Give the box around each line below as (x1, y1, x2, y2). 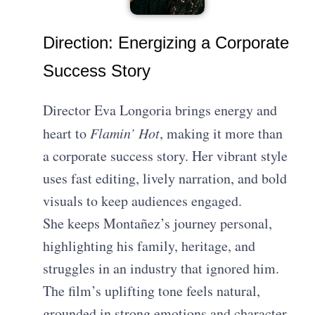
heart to (43, 124, 91, 143)
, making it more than (160, 124, 283, 143)
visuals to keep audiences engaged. (43, 191, 243, 211)
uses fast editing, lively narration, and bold (43, 169, 288, 188)
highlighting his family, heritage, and (43, 236, 256, 256)
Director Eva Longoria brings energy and (43, 101, 278, 120)
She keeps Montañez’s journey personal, (43, 214, 273, 233)
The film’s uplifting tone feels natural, (43, 281, 261, 301)
